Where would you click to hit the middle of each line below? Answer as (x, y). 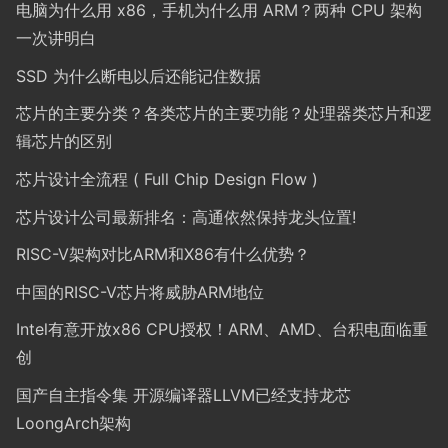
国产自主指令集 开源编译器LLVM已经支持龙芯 (183, 394)
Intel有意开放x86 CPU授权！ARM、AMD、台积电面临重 (222, 329)
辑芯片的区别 (64, 141)
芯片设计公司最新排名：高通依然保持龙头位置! (186, 216)
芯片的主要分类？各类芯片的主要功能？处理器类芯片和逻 (224, 113)
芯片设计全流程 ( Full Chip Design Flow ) (167, 178)
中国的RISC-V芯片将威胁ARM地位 (140, 291)
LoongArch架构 (73, 422)
